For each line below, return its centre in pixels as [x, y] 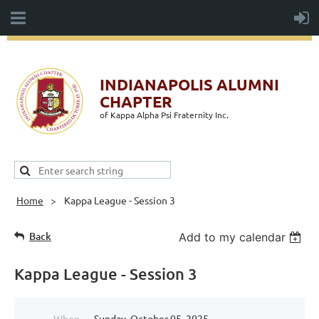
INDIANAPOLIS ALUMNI [189, 84]
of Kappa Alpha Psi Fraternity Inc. [164, 115]
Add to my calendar [232, 237]
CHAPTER [136, 101]
